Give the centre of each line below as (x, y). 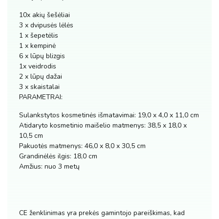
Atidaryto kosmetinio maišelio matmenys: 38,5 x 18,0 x (103, 125)
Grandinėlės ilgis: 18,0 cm (58, 156)
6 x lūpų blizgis (42, 56)
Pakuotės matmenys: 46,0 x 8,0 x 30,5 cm (82, 146)
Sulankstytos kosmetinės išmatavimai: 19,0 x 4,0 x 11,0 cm (109, 115)
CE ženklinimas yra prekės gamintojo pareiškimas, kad (102, 213)
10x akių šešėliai (44, 15)
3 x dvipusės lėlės (46, 25)
